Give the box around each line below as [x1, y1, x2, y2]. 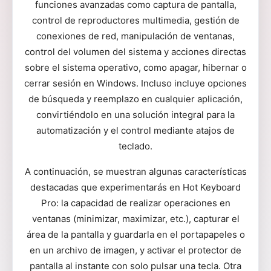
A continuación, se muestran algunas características [24, 166, 247, 177]
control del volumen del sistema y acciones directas [25, 46, 246, 57]
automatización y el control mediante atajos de [36, 125, 235, 136]
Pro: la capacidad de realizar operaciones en [41, 197, 230, 209]
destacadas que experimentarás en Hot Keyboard [30, 181, 241, 193]
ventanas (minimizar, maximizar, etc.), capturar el [31, 213, 240, 224]
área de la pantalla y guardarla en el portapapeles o [26, 229, 245, 240]
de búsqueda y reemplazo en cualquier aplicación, [28, 93, 243, 105]
